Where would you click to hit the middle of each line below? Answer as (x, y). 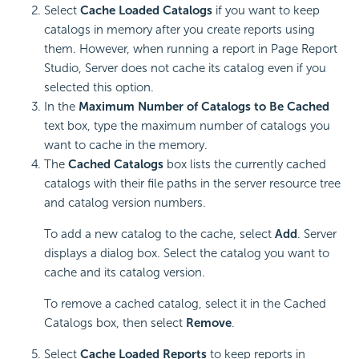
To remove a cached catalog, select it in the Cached (185, 303)
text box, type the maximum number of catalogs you (187, 125)
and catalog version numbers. (125, 202)
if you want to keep (266, 10)
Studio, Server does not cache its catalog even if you (185, 68)
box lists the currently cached (245, 164)
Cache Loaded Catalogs (146, 10)
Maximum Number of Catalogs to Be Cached (204, 106)
